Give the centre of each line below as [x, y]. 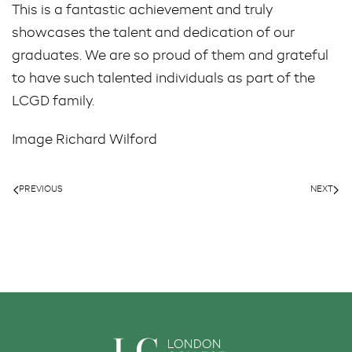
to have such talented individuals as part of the [163, 79]
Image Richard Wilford [84, 141]
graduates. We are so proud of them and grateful [170, 57]
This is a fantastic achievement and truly [142, 11]
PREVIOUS [41, 190]
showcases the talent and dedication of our [153, 34]
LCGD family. [53, 102]
